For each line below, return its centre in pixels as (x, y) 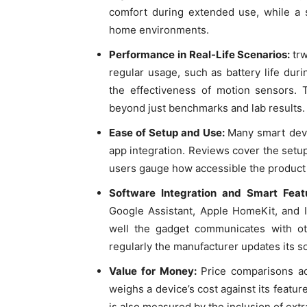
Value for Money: (155, 271)
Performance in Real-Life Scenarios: (201, 55)
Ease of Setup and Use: (169, 133)
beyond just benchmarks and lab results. (207, 108)
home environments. (159, 30)
